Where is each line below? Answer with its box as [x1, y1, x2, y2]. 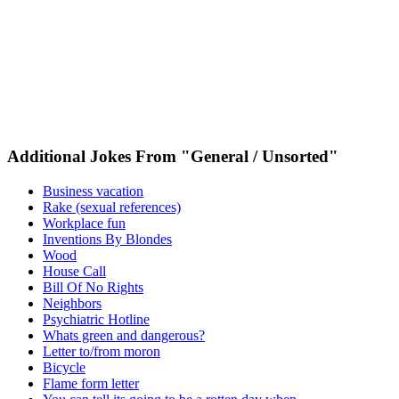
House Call [43, 263, 106, 279]
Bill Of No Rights [43, 279, 143, 295]
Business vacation [43, 183, 143, 199]
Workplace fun [43, 215, 126, 231]
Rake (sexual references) [43, 199, 181, 215]
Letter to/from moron [43, 343, 160, 359]
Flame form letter [43, 375, 139, 391]
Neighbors [43, 295, 102, 311]
